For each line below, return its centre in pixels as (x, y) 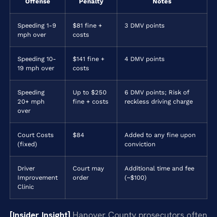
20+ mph (31, 101)
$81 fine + (87, 25)
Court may (88, 168)
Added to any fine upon (160, 135)
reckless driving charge (159, 101)
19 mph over (36, 68)
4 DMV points (145, 59)
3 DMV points (145, 25)
